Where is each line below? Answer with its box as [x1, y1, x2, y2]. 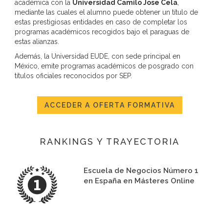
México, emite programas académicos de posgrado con [15, 62, 194, 70]
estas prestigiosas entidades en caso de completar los [15, 18, 187, 26]
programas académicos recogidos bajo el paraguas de [15, 27, 189, 36]
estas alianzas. [15, 37, 59, 45]
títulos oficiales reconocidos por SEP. [15, 71, 132, 80]
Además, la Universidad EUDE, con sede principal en [15, 52, 180, 60]
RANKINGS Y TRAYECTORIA [40, 136, 179, 147]
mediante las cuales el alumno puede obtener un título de [15, 8, 198, 16]
